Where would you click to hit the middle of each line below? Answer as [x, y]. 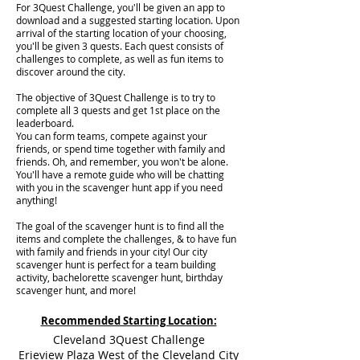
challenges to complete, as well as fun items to [120, 59]
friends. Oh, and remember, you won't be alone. [122, 162]
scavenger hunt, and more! [76, 290]
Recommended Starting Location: [129, 321]
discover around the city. [72, 72]
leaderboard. [45, 123]
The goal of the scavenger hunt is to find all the [120, 226]
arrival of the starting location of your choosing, [121, 33]
